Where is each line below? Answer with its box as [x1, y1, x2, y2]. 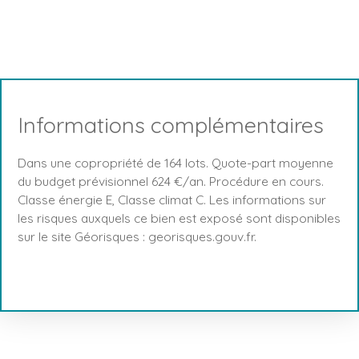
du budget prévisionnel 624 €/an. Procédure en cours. [18, 172, 324, 189]
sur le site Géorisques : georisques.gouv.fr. [18, 228, 256, 244]
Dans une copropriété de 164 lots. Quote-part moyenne [18, 154, 333, 171]
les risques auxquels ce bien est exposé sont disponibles [18, 209, 341, 226]
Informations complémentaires [18, 111, 324, 139]
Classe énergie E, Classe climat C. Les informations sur [18, 191, 326, 208]
